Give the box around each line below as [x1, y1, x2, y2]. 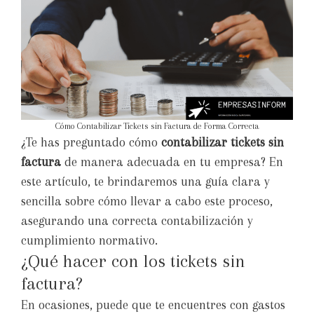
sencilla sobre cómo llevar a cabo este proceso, [21, 194, 273, 209]
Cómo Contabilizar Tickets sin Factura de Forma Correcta [55, 121, 259, 132]
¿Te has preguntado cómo [21, 135, 161, 150]
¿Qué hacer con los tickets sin [21, 251, 245, 272]
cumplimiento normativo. [21, 233, 158, 248]
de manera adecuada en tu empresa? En [61, 155, 283, 170]
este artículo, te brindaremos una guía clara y [21, 175, 270, 189]
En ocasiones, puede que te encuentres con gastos [21, 298, 285, 313]
